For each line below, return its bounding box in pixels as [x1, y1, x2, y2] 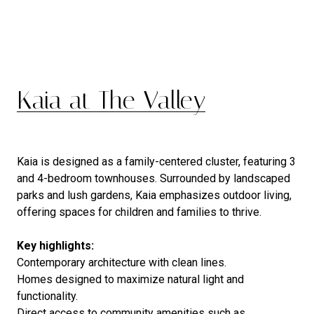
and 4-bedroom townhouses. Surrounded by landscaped [17, 171, 290, 185]
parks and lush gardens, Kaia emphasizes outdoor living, [17, 188, 292, 202]
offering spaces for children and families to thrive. [17, 205, 261, 219]
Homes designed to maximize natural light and [17, 272, 244, 286]
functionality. [17, 289, 78, 303]
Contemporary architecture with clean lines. [17, 255, 226, 269]
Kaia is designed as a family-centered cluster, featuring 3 [17, 154, 296, 168]
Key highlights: [17, 238, 94, 252]
